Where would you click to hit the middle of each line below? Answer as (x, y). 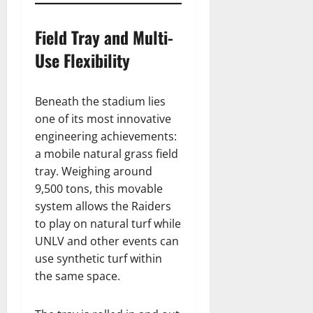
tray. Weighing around (94, 172)
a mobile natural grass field (107, 154)
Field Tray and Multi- (104, 37)
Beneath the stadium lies (100, 102)
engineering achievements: (106, 137)
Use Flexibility (82, 60)
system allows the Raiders (103, 206)
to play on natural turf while (108, 224)
